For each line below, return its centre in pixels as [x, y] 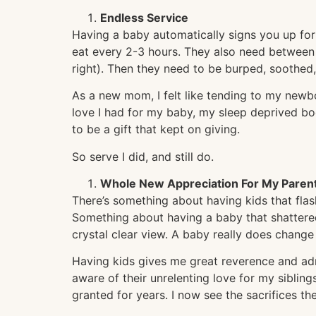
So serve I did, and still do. [143, 156]
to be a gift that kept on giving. [156, 129]
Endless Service [144, 17]
